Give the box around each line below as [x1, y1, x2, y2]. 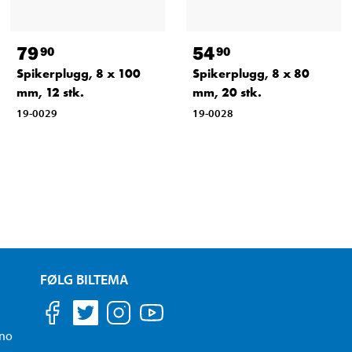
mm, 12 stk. [16, 84, 84, 101]
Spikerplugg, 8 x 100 [16, 65, 141, 82]
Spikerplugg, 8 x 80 [192, 65, 310, 82]
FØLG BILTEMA [39, 270, 128, 289]
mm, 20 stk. [192, 84, 262, 101]
